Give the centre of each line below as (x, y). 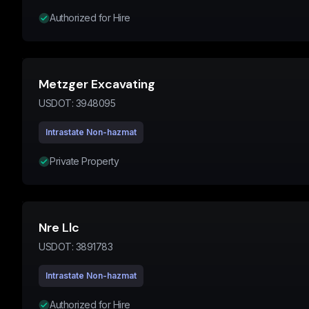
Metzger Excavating (97, 84)
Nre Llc (59, 228)
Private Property (84, 161)
